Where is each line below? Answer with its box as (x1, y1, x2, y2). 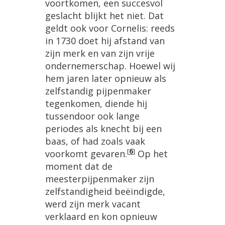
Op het (135, 148, 168, 160)
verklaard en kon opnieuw (45, 210, 157, 223)
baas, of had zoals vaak (45, 135, 145, 148)
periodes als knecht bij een (45, 123, 162, 135)
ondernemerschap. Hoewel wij (45, 60, 175, 72)
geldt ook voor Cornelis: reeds (45, 22, 175, 35)
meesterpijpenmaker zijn (45, 173, 154, 185)
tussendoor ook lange (45, 110, 140, 123)
